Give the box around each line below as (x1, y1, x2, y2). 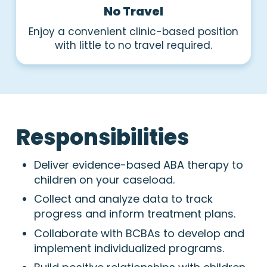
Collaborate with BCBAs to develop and (33, 225, 244, 241)
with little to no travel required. (54, 38, 212, 53)
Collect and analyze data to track (33, 191, 213, 207)
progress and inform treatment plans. (33, 206, 235, 222)
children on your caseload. (33, 172, 175, 188)
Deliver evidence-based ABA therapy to (33, 157, 243, 173)
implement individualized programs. (33, 240, 224, 256)
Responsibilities (15, 122, 189, 153)
